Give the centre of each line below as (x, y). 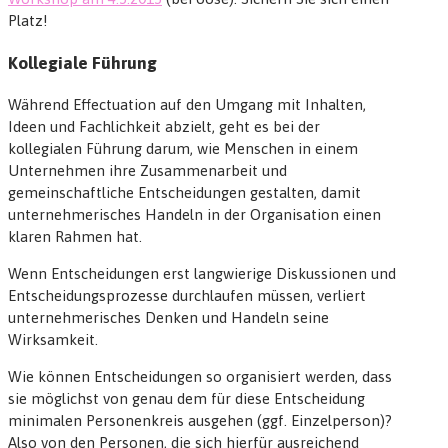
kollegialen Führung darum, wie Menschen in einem (183, 148)
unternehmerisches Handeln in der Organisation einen (194, 214)
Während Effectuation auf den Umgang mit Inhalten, (187, 104)
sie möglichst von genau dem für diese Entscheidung (186, 398)
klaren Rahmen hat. (75, 236)
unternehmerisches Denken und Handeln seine (168, 317)
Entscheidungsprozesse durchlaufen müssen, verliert (187, 295)
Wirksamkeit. (53, 339)
